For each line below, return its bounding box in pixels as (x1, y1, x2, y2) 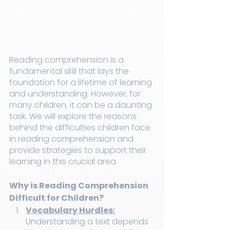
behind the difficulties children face (9, 122, 152, 134)
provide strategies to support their (9, 144, 148, 157)
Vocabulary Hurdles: (26, 204, 115, 217)
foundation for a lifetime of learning (9, 76, 154, 89)
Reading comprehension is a (9, 54, 126, 66)
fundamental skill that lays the (9, 65, 131, 78)
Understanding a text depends (26, 216, 150, 228)
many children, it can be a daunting (9, 99, 154, 111)
